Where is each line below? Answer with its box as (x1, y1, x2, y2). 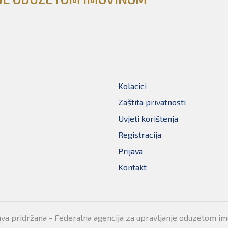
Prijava (118, 146, 143, 156)
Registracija (118, 130, 161, 140)
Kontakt (118, 162, 147, 173)
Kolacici (118, 81, 147, 91)
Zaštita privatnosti (118, 97, 186, 107)
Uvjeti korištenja (118, 113, 178, 124)
